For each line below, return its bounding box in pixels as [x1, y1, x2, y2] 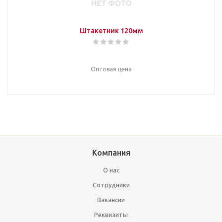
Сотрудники [92, 181, 130, 188]
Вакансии [97, 196, 125, 203]
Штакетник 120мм [120, 27, 143, 35]
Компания [92, 148, 130, 157]
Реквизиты [94, 211, 128, 218]
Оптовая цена [91, 66, 132, 72]
